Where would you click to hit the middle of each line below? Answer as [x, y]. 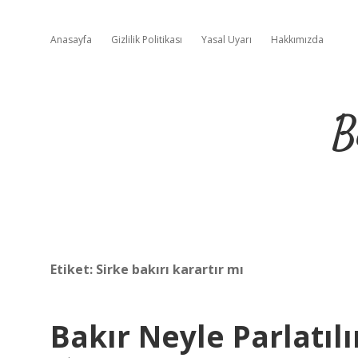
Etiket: [73, 269]
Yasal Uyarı [227, 40]
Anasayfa [71, 40]
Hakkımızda [297, 40]
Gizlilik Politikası [147, 40]
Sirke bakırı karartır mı [170, 269]
